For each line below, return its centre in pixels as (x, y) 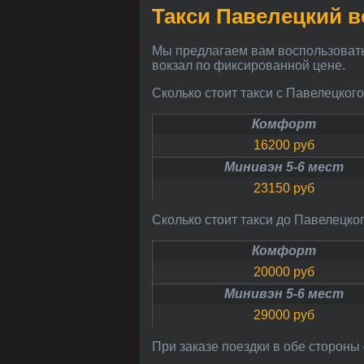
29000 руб (287, 314)
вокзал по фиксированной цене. (249, 65)
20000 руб (287, 271)
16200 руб (287, 145)
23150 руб (287, 188)
